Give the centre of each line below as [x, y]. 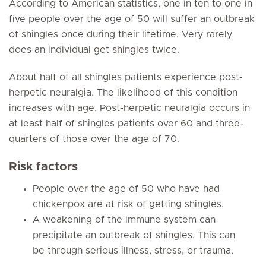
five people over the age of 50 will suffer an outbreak [132, 19]
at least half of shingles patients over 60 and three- [126, 123]
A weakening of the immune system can [124, 220]
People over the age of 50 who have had [126, 189]
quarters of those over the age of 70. [94, 139]
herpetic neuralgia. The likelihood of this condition [123, 93]
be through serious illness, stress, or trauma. [133, 251]
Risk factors [43, 167]
